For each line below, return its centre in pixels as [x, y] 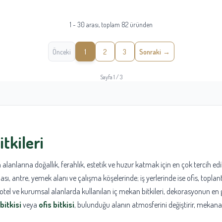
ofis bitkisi [56, 205]
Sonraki [150, 52]
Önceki [61, 52]
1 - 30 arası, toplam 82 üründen [111, 25]
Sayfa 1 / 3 [111, 77]
